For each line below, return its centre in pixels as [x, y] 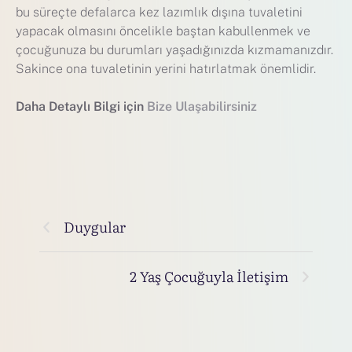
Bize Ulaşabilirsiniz [202, 107]
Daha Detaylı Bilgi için [81, 107]
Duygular [95, 227]
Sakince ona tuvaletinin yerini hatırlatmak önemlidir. [166, 69]
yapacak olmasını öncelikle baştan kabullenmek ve [163, 31]
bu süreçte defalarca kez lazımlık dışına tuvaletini [159, 13]
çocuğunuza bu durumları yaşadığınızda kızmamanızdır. [174, 50]
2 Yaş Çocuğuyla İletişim [209, 277]
